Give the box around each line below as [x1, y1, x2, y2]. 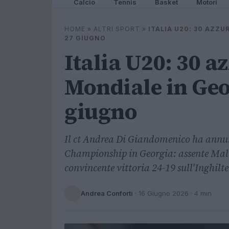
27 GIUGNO [64, 34, 106, 42]
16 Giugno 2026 [139, 189, 189, 197]
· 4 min [189, 189, 212, 197]
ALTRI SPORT [94, 25, 140, 33]
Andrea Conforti [81, 189, 133, 197]
